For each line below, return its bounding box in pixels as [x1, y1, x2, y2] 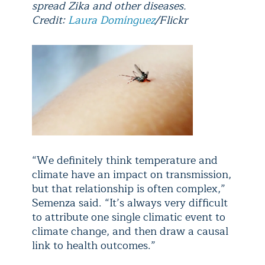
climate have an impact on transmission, [32, 166, 231, 184]
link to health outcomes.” [32, 237, 156, 255]
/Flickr [155, 11, 188, 30]
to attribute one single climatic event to [32, 208, 225, 227]
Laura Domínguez [68, 11, 155, 30]
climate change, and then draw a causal [32, 222, 228, 241]
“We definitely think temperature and [32, 151, 218, 170]
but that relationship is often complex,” [32, 180, 225, 198]
